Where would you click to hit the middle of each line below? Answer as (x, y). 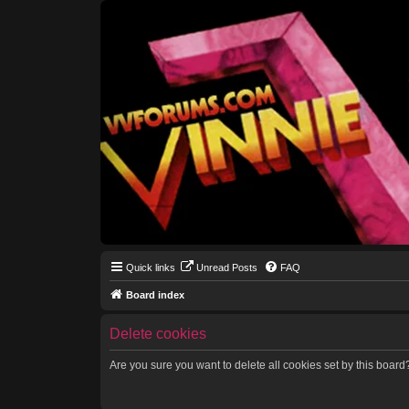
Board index (155, 295)
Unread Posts (226, 267)
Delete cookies (157, 334)
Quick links (150, 267)
